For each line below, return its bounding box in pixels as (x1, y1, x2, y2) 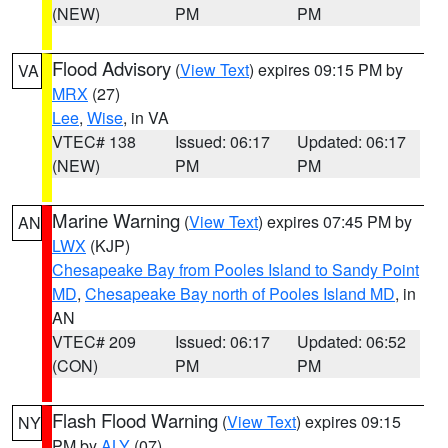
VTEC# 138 (52, 130, 136, 153)
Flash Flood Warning (52, 407, 218, 433)
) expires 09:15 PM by (249, 58, 403, 81)
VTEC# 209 (52, 330, 136, 353)
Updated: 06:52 (297, 330, 407, 353)
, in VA (123, 106, 169, 129)
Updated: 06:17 (297, 130, 407, 153)
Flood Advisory (52, 55, 171, 81)
